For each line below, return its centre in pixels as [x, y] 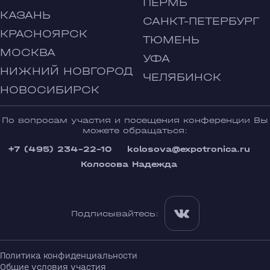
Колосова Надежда [129, 165]
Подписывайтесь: [115, 213]
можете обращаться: [135, 131]
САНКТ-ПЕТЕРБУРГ [201, 22]
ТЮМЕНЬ [171, 40]
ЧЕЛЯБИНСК [182, 78]
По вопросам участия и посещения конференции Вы [135, 121]
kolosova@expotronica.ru [189, 149]
